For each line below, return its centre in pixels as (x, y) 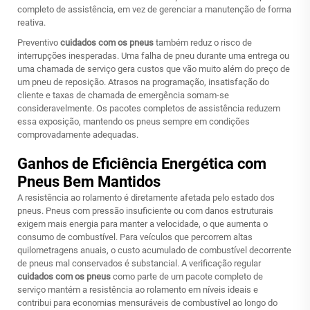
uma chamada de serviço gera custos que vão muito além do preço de (154, 69)
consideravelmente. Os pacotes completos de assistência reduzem (149, 108)
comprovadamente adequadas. (78, 135)
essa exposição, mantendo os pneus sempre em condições (134, 121)
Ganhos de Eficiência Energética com (142, 164)
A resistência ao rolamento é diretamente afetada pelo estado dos (146, 198)
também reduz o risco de (204, 43)
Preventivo (39, 43)
